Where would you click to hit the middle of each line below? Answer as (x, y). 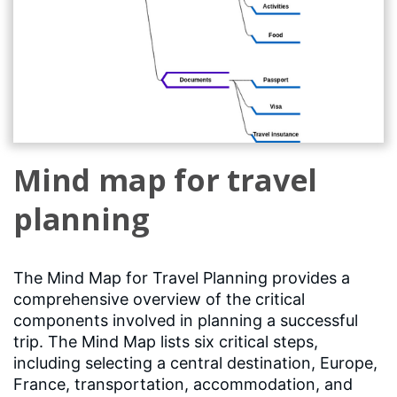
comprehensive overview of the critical (159, 299)
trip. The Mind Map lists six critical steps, (166, 341)
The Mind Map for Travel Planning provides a (182, 277)
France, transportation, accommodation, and (183, 384)
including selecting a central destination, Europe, (195, 362)
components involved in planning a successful (186, 320)
